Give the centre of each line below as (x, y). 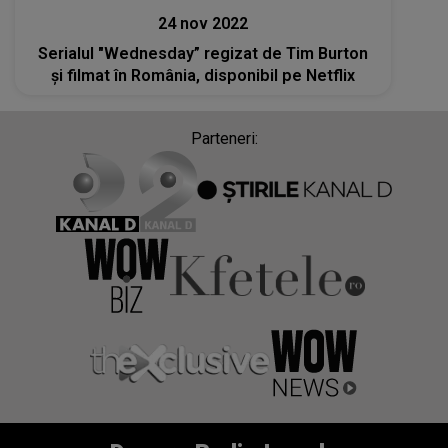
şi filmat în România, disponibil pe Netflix (203, 75)
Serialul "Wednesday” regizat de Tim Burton (203, 53)
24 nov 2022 (203, 23)
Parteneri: (224, 138)
